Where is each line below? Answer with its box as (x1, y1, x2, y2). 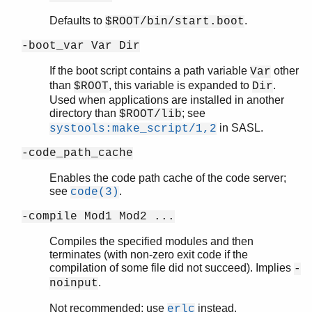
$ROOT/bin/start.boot (105, 15, 244, 28)
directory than (49, 107, 119, 119)
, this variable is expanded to (109, 79, 252, 91)
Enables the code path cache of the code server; (49, 171, 286, 184)
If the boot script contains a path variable (49, 64, 250, 77)
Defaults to (49, 14, 105, 26)
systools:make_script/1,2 (49, 122, 217, 135)
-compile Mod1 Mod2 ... (22, 210, 175, 223)
